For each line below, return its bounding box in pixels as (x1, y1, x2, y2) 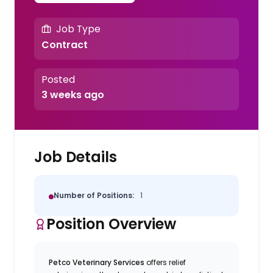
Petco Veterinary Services (49, 257, 147, 268)
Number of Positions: (54, 190, 135, 200)
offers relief (146, 257, 186, 268)
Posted (41, 73, 75, 87)
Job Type (55, 23, 101, 36)
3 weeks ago (41, 88, 104, 102)
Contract (41, 37, 88, 52)
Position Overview (46, 213, 177, 234)
